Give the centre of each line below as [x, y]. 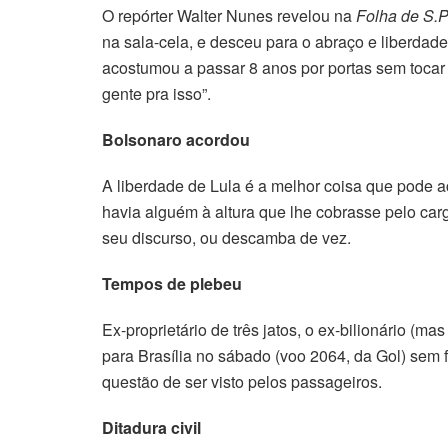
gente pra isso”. [156, 93]
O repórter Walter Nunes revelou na [229, 15]
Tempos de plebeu [172, 283]
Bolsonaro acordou [176, 139]
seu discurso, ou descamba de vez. [226, 237]
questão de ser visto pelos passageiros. [242, 381]
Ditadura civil [151, 427]
